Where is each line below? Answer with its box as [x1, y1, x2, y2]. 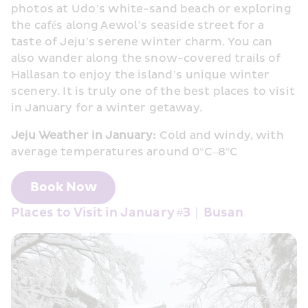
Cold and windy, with [156, 128, 284, 142]
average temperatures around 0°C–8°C [11, 144, 239, 159]
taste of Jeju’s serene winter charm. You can [11, 34, 273, 49]
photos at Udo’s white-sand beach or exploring [11, 1, 291, 16]
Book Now [30, 179, 97, 195]
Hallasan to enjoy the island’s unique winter [11, 67, 270, 82]
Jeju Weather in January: [11, 128, 157, 142]
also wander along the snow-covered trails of [11, 51, 281, 65]
